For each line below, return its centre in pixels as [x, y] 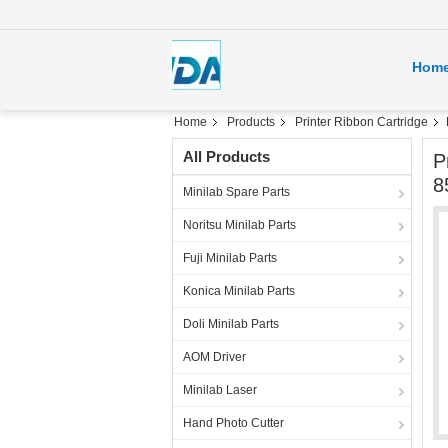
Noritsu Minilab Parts [239, 225]
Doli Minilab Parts [231, 324]
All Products [226, 156]
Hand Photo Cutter [233, 423]
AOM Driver [214, 357]
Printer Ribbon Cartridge [361, 122]
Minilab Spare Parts [236, 192]
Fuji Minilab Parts [230, 258]
